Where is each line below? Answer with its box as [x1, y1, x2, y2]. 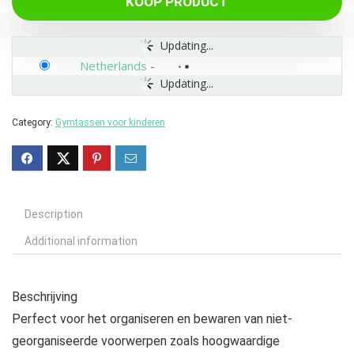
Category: [12, 117, 55, 129]
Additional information [24, 235, 137, 248]
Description [24, 208, 83, 221]
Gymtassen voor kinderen [55, 117, 165, 129]
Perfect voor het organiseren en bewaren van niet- [12, 311, 292, 327]
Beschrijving [12, 289, 77, 305]
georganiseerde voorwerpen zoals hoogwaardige [12, 333, 280, 349]
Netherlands [80, 58, 147, 74]
